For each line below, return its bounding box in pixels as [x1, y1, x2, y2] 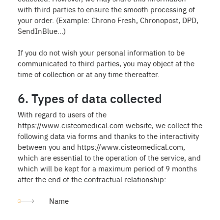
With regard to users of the [18, 109, 107, 119]
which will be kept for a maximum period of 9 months [18, 163, 197, 173]
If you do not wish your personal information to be [18, 47, 185, 57]
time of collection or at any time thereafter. [18, 69, 160, 79]
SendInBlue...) [18, 26, 66, 36]
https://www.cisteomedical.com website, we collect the [18, 120, 202, 130]
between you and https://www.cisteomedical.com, [18, 141, 185, 152]
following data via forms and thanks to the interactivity [18, 131, 199, 141]
